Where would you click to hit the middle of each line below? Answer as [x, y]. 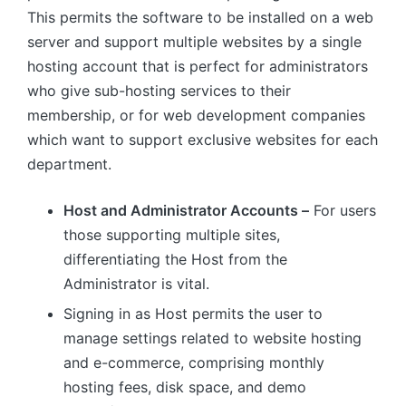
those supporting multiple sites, [172, 235]
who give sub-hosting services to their [159, 91]
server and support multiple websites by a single [194, 42]
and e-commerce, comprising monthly [194, 363]
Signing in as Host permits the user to [193, 314]
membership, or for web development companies [196, 115]
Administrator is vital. [136, 284]
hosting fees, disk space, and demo [185, 387]
